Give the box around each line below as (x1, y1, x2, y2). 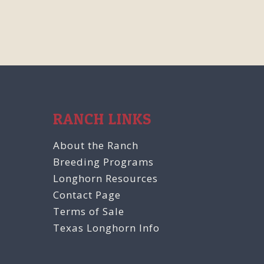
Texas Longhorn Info (53, 221, 160, 235)
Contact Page (53, 188, 121, 202)
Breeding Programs (53, 155, 154, 169)
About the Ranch (53, 138, 138, 152)
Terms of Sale (53, 204, 124, 218)
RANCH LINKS (53, 110, 151, 128)
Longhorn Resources (53, 171, 158, 185)
